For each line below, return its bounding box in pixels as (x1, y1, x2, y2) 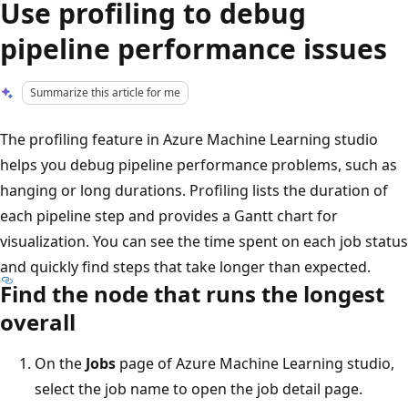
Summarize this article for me (30, 85, 181, 100)
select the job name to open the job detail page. (35, 378, 362, 399)
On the (35, 352, 86, 373)
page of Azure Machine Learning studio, (116, 352, 394, 373)
